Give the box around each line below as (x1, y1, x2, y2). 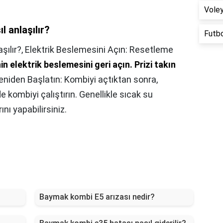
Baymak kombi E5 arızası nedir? (39, 192, 155, 202)
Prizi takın (134, 59, 176, 70)
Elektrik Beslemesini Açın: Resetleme (25, 44, 173, 55)
